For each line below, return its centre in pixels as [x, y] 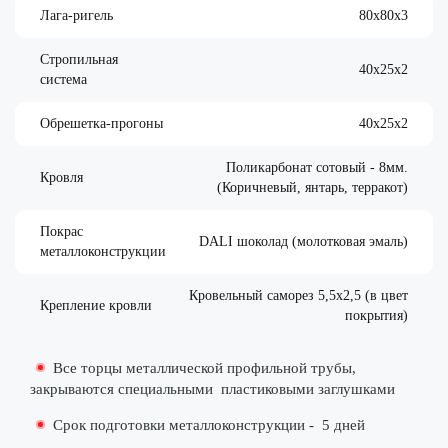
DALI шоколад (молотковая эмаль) [303, 242]
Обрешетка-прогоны [101, 124]
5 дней [343, 425]
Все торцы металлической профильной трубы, [204, 368]
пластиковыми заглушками [308, 389]
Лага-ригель [76, 16]
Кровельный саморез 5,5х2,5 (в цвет [298, 296]
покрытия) [376, 316]
